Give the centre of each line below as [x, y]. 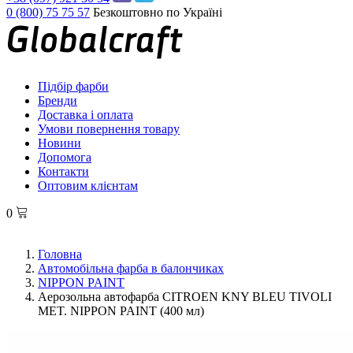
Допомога [65, 157]
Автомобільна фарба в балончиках [131, 268]
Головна [60, 254]
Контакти [63, 171]
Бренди [58, 100]
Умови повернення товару [109, 129]
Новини [59, 143]
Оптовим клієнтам [88, 186]
